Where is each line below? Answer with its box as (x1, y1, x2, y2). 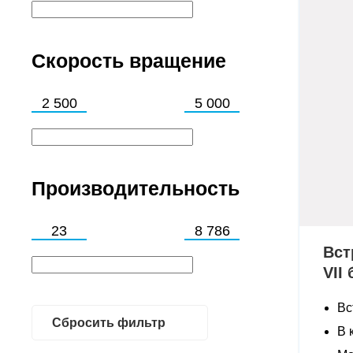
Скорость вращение (32, 50, 226, 72)
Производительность (32, 177, 240, 199)
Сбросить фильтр (52, 315, 165, 329)
